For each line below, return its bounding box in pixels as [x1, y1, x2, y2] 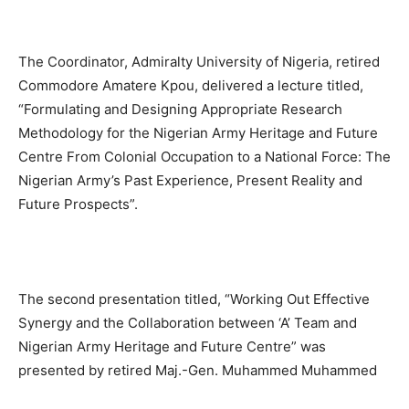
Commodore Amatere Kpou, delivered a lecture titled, [18, 77, 363, 95]
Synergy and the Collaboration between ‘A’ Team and [18, 314, 357, 332]
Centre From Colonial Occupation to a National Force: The [18, 148, 391, 166]
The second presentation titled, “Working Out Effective [18, 290, 370, 309]
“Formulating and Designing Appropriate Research [18, 100, 342, 119]
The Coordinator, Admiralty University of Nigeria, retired [18, 53, 380, 71]
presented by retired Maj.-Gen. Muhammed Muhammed [18, 362, 377, 380]
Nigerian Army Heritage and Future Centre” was [18, 338, 326, 356]
